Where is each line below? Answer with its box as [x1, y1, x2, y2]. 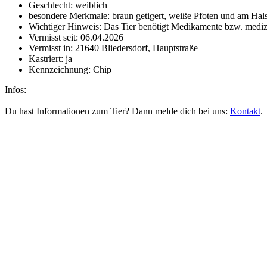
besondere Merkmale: [29, 11, 110, 21]
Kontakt [230, 106, 260, 117]
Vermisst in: [29, 43, 73, 54]
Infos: [5, 85, 26, 95]
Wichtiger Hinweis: [29, 21, 101, 32]
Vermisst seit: [29, 32, 78, 43]
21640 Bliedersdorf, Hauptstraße [73, 43, 198, 54]
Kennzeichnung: [29, 64, 91, 75]
